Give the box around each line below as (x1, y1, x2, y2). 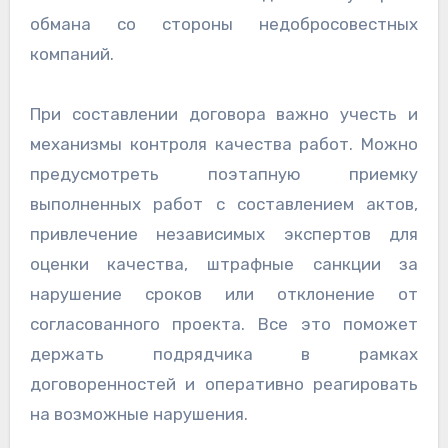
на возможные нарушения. (29, 403, 248, 424)
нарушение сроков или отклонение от (29, 283, 419, 304)
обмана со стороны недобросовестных (29, 13, 419, 34)
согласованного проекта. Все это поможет (29, 313, 419, 334)
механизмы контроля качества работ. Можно (29, 133, 419, 154)
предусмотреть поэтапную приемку (29, 163, 419, 184)
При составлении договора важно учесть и (29, 103, 419, 124)
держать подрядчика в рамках (29, 343, 419, 364)
